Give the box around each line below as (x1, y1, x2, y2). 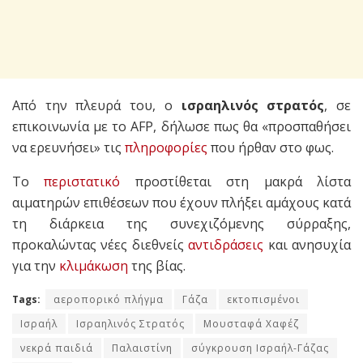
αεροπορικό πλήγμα (53, 293, 164, 307)
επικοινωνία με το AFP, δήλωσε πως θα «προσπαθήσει (12, 117, 351, 136)
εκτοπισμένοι (227, 293, 300, 307)
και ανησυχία (263, 236, 352, 254)
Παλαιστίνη (112, 341, 173, 356)
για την (12, 257, 59, 275)
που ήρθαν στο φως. (207, 139, 334, 157)
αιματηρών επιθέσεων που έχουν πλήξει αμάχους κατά (12, 194, 351, 212)
